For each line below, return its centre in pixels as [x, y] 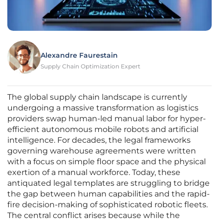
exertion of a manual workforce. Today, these [94, 173]
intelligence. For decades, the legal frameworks [99, 140]
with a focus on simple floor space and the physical [107, 162]
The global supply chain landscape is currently [97, 97]
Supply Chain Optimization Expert [90, 66]
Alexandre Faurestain [79, 55]
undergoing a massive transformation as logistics [103, 108]
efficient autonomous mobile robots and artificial [103, 130]
